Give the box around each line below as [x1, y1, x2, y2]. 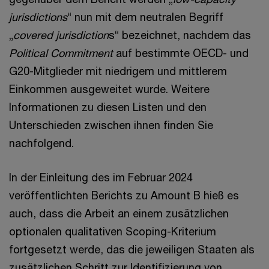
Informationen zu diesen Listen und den [9, 100, 207, 113]
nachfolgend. [9, 136, 74, 150]
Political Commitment [9, 46, 113, 59]
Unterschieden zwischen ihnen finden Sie [9, 118, 213, 131]
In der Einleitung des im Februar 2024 [9, 171, 193, 184]
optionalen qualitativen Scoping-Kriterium [9, 225, 216, 238]
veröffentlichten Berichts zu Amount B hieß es [9, 189, 239, 202]
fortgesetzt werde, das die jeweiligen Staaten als [9, 243, 255, 256]
